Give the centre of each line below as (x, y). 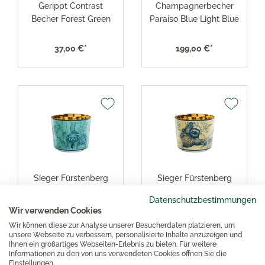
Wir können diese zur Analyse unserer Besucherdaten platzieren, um (122, 225)
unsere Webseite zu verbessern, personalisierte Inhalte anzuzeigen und (126, 234)
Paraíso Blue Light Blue (194, 19)
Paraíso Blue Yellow (194, 204)
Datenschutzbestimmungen (203, 199)
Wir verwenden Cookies (55, 210)
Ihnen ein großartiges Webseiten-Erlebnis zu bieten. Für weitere (113, 244)
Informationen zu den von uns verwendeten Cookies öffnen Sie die (118, 253)
